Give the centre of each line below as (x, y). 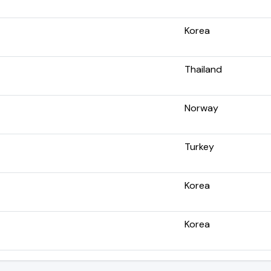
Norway (201, 108)
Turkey (199, 146)
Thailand (203, 69)
